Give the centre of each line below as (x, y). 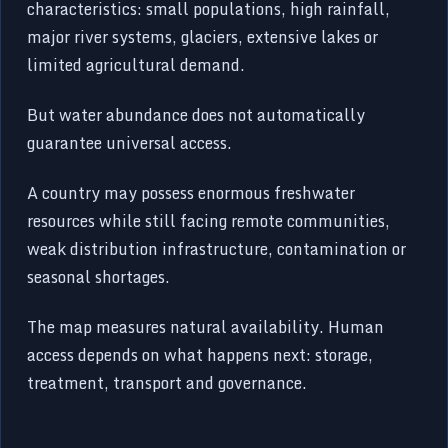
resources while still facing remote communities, (209, 220)
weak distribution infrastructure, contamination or (217, 248)
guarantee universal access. (130, 142)
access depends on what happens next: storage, (200, 354)
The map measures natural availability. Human (206, 326)
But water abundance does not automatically (196, 114)
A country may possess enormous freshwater (191, 192)
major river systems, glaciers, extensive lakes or (203, 36)
